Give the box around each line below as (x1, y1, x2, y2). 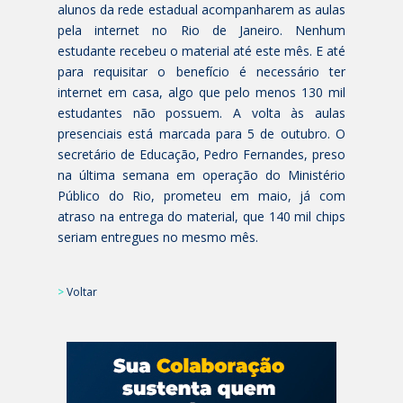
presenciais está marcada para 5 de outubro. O (58, 125, 345, 142)
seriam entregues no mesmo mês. (58, 228, 258, 246)
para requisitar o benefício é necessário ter (58, 63, 345, 80)
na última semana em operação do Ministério (58, 166, 345, 184)
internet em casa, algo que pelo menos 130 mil (58, 84, 345, 101)
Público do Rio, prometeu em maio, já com (58, 187, 345, 204)
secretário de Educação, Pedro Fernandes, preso (58, 146, 345, 163)
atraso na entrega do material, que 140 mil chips (58, 208, 345, 225)
